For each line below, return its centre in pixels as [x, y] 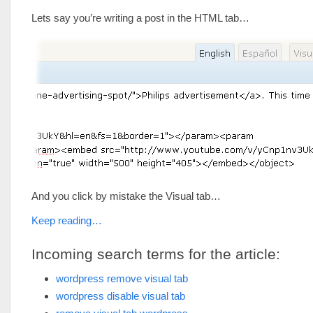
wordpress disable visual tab [121, 296]
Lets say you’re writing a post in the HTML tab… [140, 18]
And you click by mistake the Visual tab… [126, 196]
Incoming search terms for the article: [156, 254]
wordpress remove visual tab [122, 278]
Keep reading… [67, 220]
